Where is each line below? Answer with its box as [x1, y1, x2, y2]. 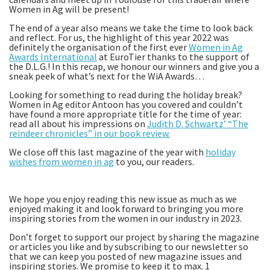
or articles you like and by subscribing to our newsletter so [9, 240, 248, 253]
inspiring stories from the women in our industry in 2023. [9, 212, 242, 225]
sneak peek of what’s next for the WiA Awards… [9, 70, 204, 83]
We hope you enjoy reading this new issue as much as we [9, 193, 237, 206]
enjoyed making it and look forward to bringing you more [9, 202, 243, 215]
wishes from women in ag [9, 155, 114, 168]
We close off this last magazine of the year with [9, 146, 206, 159]
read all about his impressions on [9, 118, 147, 130]
